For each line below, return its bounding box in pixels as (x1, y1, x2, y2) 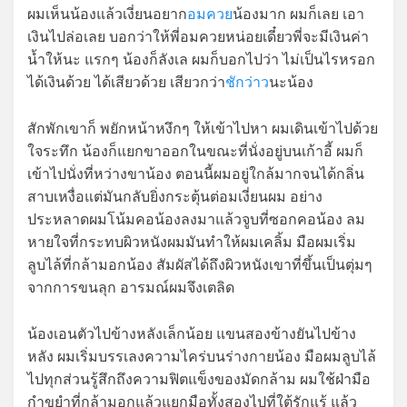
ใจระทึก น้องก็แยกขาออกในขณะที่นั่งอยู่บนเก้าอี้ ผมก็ (27, 143, 363, 161)
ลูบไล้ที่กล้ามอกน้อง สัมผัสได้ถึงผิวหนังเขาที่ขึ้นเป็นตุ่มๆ (27, 256, 372, 274)
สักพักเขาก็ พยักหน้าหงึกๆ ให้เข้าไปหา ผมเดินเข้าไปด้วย (27, 120, 378, 138)
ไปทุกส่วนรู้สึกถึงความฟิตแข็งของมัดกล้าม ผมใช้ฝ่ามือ (27, 371, 371, 389)
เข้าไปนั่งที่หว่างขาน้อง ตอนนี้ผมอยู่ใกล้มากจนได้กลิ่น (27, 165, 364, 184)
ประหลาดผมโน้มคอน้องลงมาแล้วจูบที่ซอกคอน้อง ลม (27, 211, 365, 229)
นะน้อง (269, 74, 313, 92)
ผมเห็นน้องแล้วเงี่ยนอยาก (27, 5, 187, 24)
